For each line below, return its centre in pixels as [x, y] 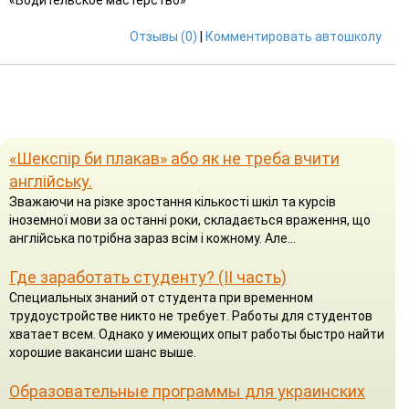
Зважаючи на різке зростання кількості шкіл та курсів [173, 201]
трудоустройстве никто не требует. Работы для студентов [191, 315]
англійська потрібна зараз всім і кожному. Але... [152, 238]
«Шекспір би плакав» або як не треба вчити [174, 158]
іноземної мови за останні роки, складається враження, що [190, 220]
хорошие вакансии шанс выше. [103, 352]
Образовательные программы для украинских [187, 391]
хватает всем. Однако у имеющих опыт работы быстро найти [197, 334]
